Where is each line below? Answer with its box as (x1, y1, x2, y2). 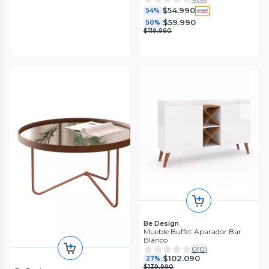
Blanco (144, 235, 168, 244)
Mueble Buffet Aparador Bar (144, 226, 241, 236)
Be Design (144, 219, 179, 228)
